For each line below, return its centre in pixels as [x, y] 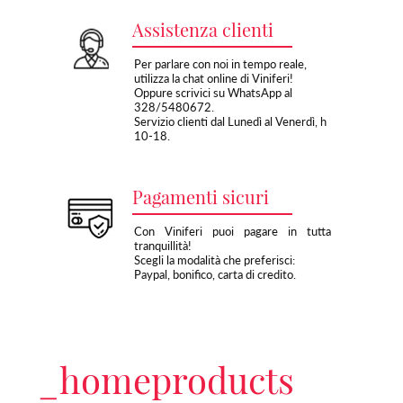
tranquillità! [162, 245]
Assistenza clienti [202, 29]
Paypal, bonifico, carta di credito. [215, 274]
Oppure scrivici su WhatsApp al [213, 92]
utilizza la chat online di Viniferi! [213, 78]
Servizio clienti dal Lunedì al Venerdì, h [230, 121]
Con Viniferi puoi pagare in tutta [232, 231]
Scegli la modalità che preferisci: [214, 260]
